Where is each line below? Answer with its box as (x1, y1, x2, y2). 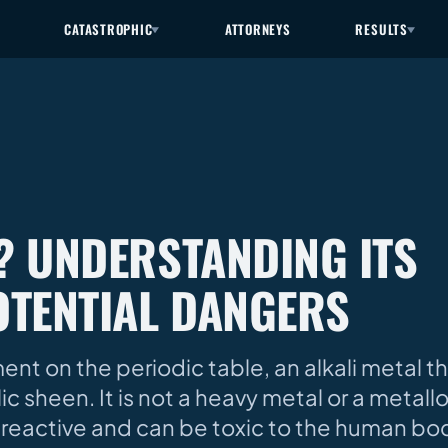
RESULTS (355, 18, 408, 39)
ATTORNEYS (224, 18, 291, 39)
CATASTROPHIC (64, 18, 153, 39)
